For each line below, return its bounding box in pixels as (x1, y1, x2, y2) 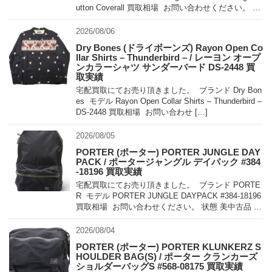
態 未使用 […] (76, 13, 125, 23)
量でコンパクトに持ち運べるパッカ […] (76, 212, 217, 222)
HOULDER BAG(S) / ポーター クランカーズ (76, 251, 257, 262)
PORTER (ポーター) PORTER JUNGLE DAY (76, 146, 260, 157)
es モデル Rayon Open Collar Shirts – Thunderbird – (76, 96, 262, 106)
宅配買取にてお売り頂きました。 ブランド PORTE (76, 180, 260, 189)
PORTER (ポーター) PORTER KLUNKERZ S (76, 241, 261, 252)
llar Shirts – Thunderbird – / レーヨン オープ (76, 52, 260, 63)
